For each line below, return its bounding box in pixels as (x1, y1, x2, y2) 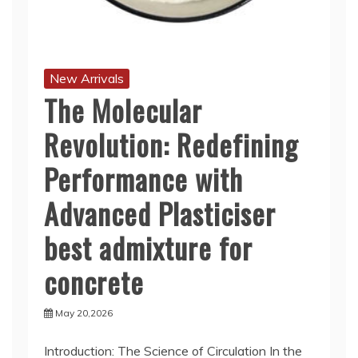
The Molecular (44, 89, 202, 131)
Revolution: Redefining (44, 123, 298, 165)
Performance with (44, 157, 243, 200)
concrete (44, 261, 144, 303)
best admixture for (44, 226, 253, 268)
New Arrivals (50, 70, 124, 86)
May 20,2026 (55, 307, 113, 319)
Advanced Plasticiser (44, 192, 276, 234)
